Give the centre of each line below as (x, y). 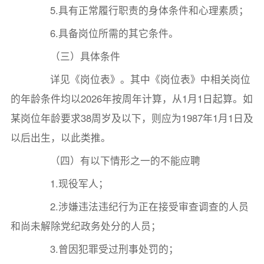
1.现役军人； (70, 184)
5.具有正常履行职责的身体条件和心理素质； (140, 10)
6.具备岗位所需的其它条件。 (105, 33)
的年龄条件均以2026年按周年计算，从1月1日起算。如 (131, 99)
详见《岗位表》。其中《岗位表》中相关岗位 (141, 79)
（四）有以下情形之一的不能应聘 (115, 161)
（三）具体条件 (75, 56)
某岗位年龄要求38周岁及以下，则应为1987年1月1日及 (132, 118)
